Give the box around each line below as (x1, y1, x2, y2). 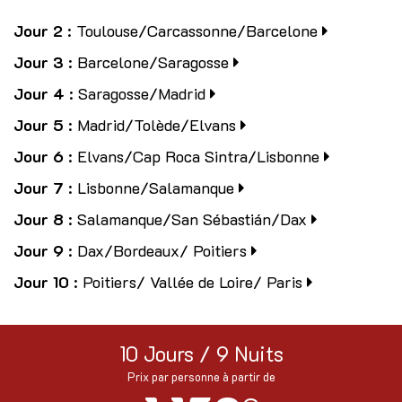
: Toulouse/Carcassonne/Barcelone (63, 21, 322, 41)
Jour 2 (13, 21, 63, 41)
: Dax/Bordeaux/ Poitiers (64, 240, 251, 261)
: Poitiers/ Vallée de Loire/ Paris (69, 272, 307, 293)
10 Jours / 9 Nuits (118, 341, 284, 368)
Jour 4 (13, 83, 65, 104)
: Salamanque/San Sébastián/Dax (64, 209, 311, 230)
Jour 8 (13, 209, 64, 230)
